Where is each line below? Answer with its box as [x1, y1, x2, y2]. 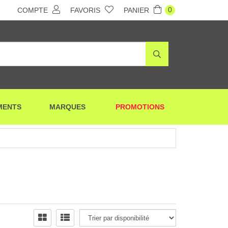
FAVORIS [70, 6, 102, 14]
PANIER [124, 6, 151, 14]
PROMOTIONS [115, 103, 164, 111]
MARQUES [49, 103, 85, 111]
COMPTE [17, 6, 50, 14]
